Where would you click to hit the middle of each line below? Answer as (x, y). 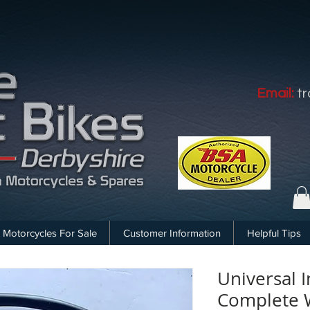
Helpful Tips (274, 233)
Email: (275, 93)
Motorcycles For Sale (49, 233)
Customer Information (172, 233)
